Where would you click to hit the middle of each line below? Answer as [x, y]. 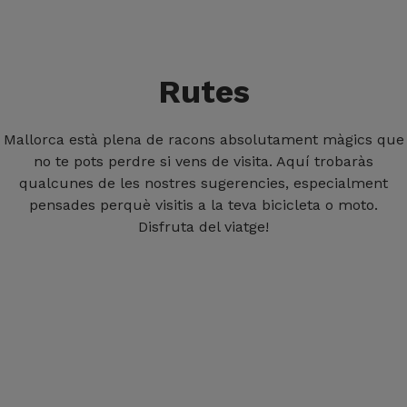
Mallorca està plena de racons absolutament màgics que [203, 139]
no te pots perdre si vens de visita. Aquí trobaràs [203, 161]
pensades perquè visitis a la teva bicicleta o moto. [203, 205]
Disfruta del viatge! [203, 227]
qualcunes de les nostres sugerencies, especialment [203, 183]
